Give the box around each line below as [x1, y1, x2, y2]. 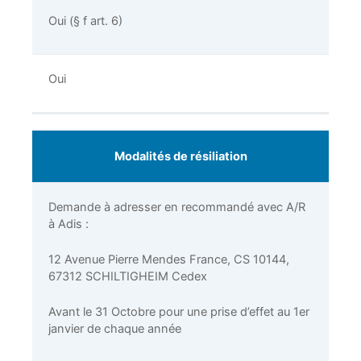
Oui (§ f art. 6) [48, 13, 122, 28]
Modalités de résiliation [114, 148, 247, 164]
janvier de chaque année [48, 322, 181, 337]
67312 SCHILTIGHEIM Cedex [48, 268, 207, 284]
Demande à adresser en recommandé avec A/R [48, 199, 305, 214]
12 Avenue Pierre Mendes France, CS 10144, [48, 251, 289, 267]
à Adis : [48, 216, 89, 231]
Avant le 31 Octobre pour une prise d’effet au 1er [48, 305, 309, 320]
